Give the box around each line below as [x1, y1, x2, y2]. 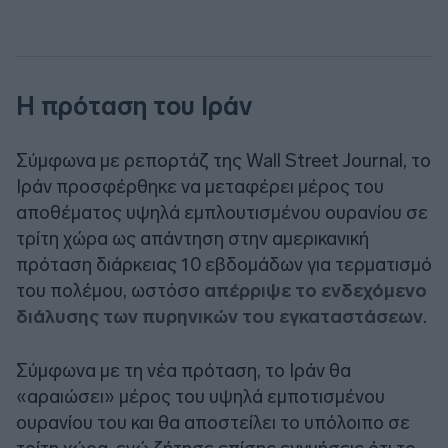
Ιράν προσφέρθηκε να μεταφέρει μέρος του [16, 174, 384, 198]
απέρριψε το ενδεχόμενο [204, 278, 427, 302]
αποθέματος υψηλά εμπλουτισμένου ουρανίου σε [16, 200, 428, 224]
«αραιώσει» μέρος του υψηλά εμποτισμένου [16, 384, 385, 408]
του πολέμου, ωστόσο [16, 278, 204, 302]
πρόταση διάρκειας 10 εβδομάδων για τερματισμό [16, 252, 432, 276]
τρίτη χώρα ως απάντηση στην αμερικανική [16, 226, 369, 250]
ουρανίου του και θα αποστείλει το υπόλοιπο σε [16, 410, 410, 434]
